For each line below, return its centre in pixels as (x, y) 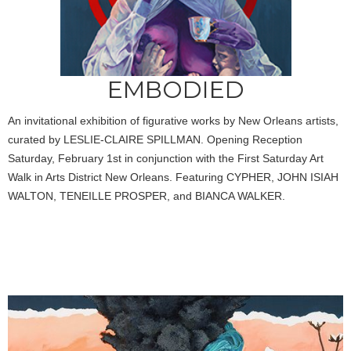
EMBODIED (175, 89)
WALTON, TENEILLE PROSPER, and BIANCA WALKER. (147, 195)
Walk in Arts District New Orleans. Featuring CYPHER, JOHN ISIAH (173, 177)
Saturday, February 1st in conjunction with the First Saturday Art (166, 158)
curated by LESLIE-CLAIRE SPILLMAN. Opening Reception (155, 139)
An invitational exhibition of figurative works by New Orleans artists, (173, 120)
